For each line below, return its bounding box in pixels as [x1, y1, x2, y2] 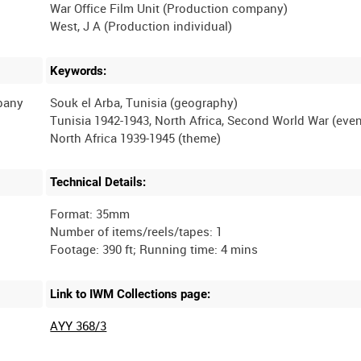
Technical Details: [50, 175, 147, 190]
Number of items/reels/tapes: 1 [50, 223, 223, 240]
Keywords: [50, 63, 107, 78]
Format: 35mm [50, 205, 131, 222]
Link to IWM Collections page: [50, 287, 211, 301]
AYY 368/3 [50, 317, 107, 334]
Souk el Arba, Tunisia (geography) [50, 93, 239, 110]
